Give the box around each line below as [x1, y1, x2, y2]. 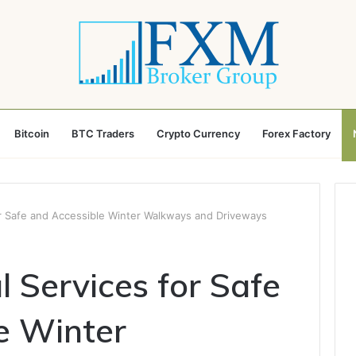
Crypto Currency [157, 127, 240, 140]
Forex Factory [262, 127, 331, 140]
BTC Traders [72, 127, 134, 140]
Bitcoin [14, 127, 49, 140]
